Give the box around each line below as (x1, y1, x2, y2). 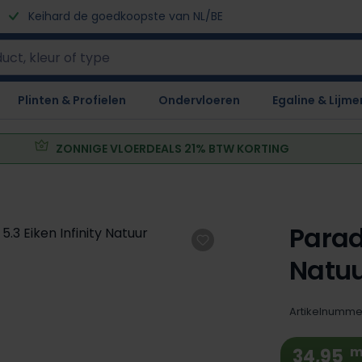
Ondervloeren (158, 92, 240, 108)
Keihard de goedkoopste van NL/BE (25, 8, 223, 24)
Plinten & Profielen (18, 92, 126, 108)
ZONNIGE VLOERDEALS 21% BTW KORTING (56, 140, 290, 157)
